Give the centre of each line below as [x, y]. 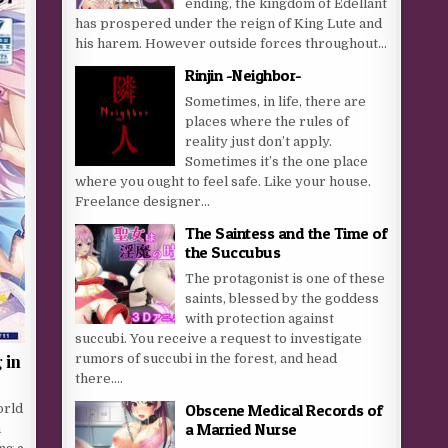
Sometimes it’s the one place [277, 161]
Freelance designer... [143, 201]
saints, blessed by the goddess [282, 298]
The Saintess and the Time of [286, 233]
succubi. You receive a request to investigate [219, 338]
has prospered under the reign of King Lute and [229, 23]
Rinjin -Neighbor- [243, 75]
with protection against [260, 318]
